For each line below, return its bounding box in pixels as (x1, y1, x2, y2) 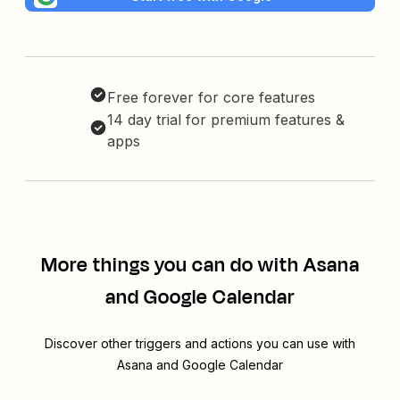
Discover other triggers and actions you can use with (45, 336, 355, 352)
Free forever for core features (107, 88, 315, 107)
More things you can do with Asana (40, 251, 360, 280)
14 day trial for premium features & (107, 111, 345, 129)
